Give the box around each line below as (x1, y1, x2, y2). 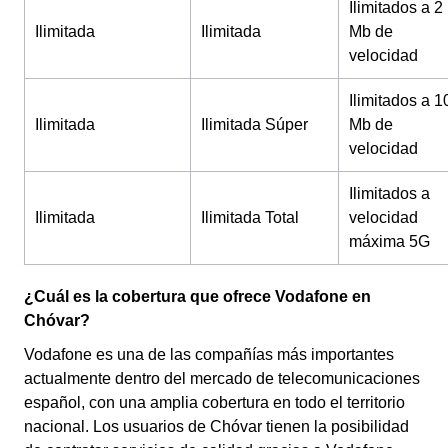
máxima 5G (349, 233, 430, 250)
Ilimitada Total (201, 209, 299, 226)
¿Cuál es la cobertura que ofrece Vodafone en (24, 288, 371, 305)
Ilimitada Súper (201, 116, 308, 133)
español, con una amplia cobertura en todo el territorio (24, 394, 405, 411)
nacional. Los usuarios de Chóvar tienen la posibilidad (24, 418, 409, 435)
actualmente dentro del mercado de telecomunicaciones (24, 370, 420, 387)
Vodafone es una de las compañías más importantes (24, 346, 394, 363)
